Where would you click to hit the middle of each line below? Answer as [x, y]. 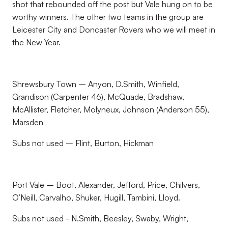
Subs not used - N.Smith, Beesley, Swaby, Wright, [100, 218]
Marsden [28, 122]
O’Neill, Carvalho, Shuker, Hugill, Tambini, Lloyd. [96, 197]
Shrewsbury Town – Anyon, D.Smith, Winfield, [96, 84]
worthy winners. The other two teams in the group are [108, 17]
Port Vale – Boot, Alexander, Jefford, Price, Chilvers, [106, 185]
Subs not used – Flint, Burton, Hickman [83, 143]
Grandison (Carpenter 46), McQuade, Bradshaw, [98, 97]
